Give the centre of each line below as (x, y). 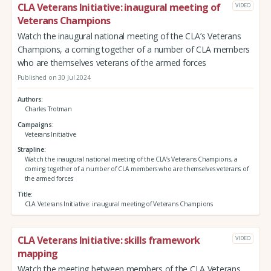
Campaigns (34, 124)
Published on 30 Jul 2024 (54, 77)
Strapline (31, 150)
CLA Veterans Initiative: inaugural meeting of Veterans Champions (119, 204)
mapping (38, 253)
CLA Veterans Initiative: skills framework (109, 240)
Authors (29, 99)
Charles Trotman (48, 109)
